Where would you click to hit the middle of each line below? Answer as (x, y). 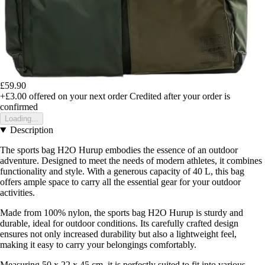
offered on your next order (77, 96)
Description (31, 130)
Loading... (22, 119)
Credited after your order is (180, 96)
